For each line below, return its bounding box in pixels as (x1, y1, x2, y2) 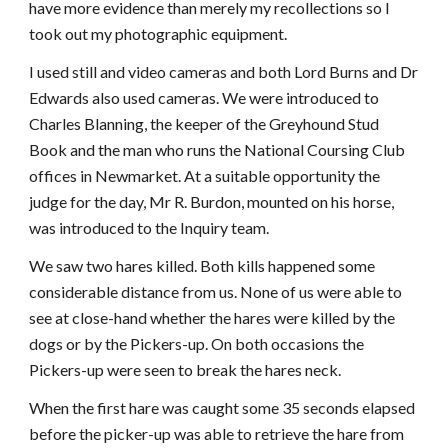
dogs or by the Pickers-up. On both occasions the (29, 334, 365, 353)
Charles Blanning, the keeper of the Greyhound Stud (29, 114, 380, 133)
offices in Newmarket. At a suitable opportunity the (29, 166, 381, 185)
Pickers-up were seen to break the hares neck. (29, 360, 342, 379)
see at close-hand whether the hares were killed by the (29, 308, 396, 327)
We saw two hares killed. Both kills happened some (29, 256, 376, 275)
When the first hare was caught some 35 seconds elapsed (29, 398, 416, 417)
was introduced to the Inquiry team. (29, 218, 270, 237)
